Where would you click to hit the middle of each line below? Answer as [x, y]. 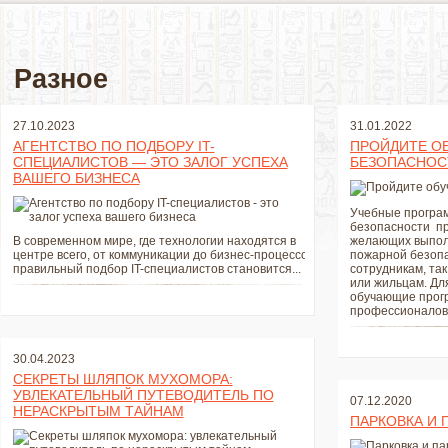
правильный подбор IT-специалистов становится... [156, 269]
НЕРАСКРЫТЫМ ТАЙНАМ [98, 411]
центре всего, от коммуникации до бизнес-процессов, [164, 255]
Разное [60, 79]
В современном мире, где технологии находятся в [154, 241]
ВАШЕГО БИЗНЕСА [76, 178]
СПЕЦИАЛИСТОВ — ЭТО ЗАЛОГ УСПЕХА [150, 162]
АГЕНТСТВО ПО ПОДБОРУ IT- [113, 146]
